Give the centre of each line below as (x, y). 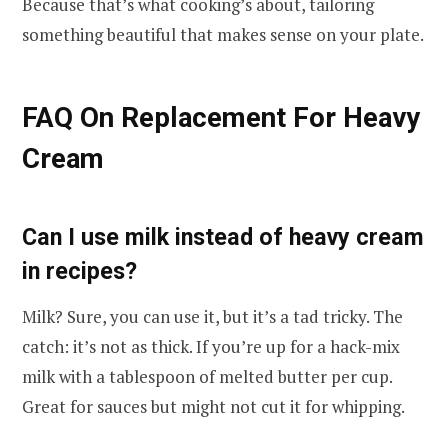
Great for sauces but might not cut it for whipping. (213, 407)
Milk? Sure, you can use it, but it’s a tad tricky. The (212, 317)
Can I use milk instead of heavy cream (223, 236)
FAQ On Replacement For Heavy (221, 117)
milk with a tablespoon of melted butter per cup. (207, 377)
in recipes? (79, 270)
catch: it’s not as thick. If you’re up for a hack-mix (211, 347)
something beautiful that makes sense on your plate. (223, 35)
